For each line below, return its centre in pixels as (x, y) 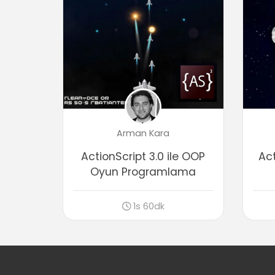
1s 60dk (149, 206)
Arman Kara (143, 133)
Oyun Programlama (143, 172)
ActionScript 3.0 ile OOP (143, 156)
